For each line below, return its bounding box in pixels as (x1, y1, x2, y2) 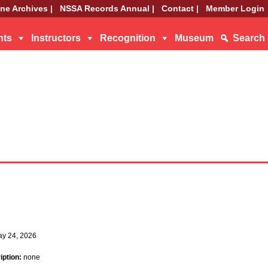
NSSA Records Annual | (60, 4, 154, 13)
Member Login (206, 4, 264, 13)
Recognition (100, 33, 156, 43)
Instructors (31, 33, 81, 43)
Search (233, 33, 265, 43)
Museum (175, 33, 214, 43)
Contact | (162, 4, 199, 13)
